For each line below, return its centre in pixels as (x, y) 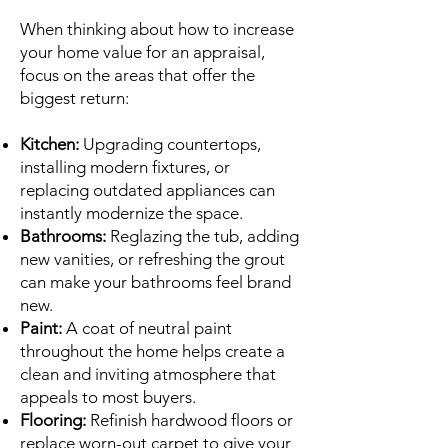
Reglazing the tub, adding (202, 236)
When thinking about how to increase (157, 29)
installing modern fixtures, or (125, 167)
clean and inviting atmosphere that (148, 374)
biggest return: (74, 98)
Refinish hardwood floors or (189, 420)
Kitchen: (49, 144)
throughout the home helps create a (152, 351)
